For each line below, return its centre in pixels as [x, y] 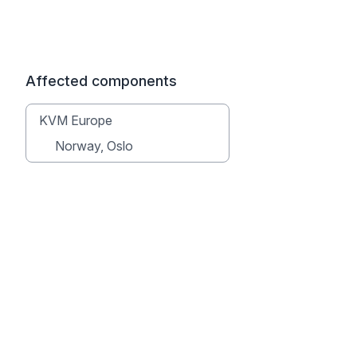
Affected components [101, 81]
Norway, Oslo [94, 146]
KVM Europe [76, 120]
